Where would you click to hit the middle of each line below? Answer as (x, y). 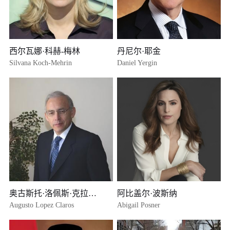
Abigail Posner (139, 205)
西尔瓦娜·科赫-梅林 (45, 51)
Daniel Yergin (137, 63)
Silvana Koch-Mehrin (41, 63)
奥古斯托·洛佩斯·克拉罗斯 (93, 194)
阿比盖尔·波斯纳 (147, 194)
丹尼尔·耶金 (139, 51)
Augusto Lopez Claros (42, 205)
